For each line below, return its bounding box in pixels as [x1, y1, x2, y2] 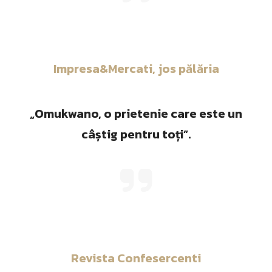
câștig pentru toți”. [81, 125, 191, 143]
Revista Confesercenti [71, 249, 201, 267]
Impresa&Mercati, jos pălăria [53, 59, 219, 78]
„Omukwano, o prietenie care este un [30, 104, 242, 123]
